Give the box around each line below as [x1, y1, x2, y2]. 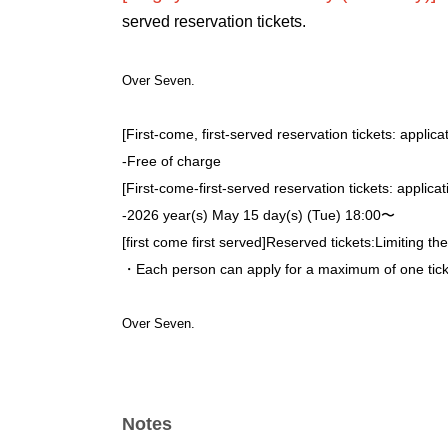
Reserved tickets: [266, 233, 375, 250]
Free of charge [127, 152, 221, 169]
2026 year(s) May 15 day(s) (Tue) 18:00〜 [127, 206, 395, 223]
